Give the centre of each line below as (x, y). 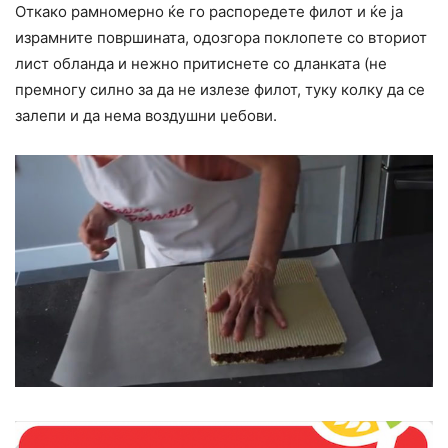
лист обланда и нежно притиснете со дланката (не (201, 64)
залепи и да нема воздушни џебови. (146, 116)
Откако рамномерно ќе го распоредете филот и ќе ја (209, 12)
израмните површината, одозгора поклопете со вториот (221, 38)
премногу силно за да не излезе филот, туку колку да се (220, 90)
